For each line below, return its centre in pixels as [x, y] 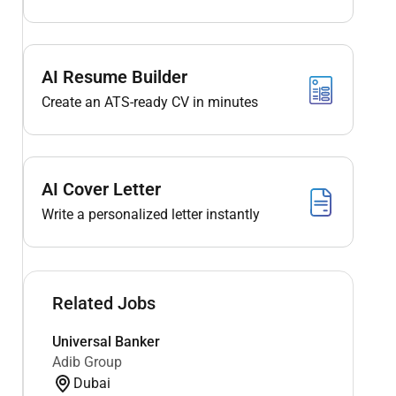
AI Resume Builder [114, 77]
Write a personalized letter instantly [150, 214]
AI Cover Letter [101, 189]
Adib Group [87, 362]
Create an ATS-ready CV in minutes [149, 102]
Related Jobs [103, 303]
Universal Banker [106, 341]
